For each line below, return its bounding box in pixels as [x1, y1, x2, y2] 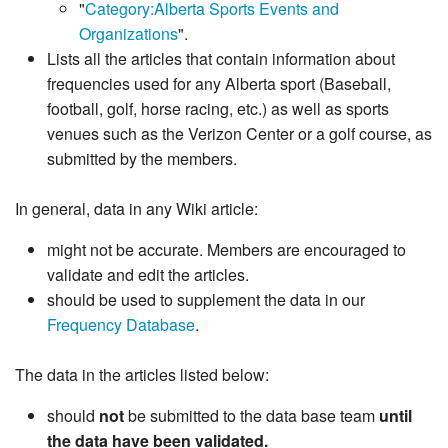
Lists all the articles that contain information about [47, 47, 395, 71]
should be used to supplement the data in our [47, 288, 365, 312]
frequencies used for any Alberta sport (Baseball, [47, 72, 391, 96]
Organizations [79, 22, 178, 46]
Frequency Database [47, 313, 195, 337]
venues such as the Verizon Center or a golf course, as [47, 122, 432, 146]
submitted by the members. [47, 147, 237, 171]
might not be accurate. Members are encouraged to [47, 238, 406, 262]
